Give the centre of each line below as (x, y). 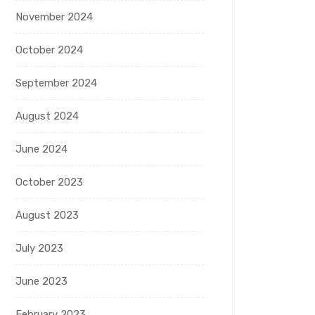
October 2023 (49, 182)
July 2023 (39, 249)
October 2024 (49, 50)
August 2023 (47, 216)
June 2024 (41, 149)
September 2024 (56, 83)
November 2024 (54, 17)
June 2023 (41, 282)
